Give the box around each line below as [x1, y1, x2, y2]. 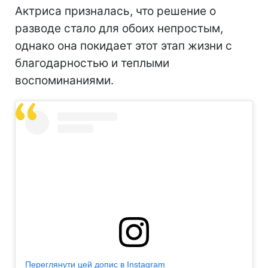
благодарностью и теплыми [15, 56, 169, 70]
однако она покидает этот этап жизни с [15, 38, 232, 53]
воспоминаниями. [15, 73, 114, 87]
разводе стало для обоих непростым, [15, 21, 223, 35]
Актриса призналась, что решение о [15, 4, 216, 18]
